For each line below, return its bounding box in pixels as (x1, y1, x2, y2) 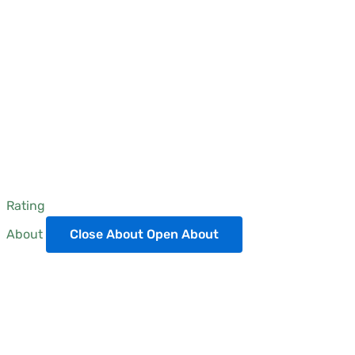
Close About (70, 227, 143, 242)
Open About (147, 227, 219, 242)
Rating (6, 198, 45, 213)
